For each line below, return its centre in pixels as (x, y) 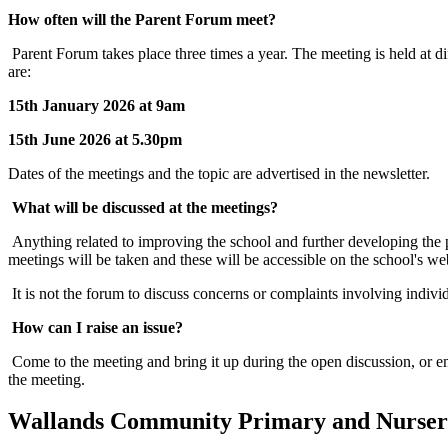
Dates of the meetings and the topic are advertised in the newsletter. (219, 173)
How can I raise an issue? (97, 327)
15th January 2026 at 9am (96, 105)
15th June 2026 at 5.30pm (95, 139)
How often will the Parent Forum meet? (142, 19)
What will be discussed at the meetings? (145, 207)
